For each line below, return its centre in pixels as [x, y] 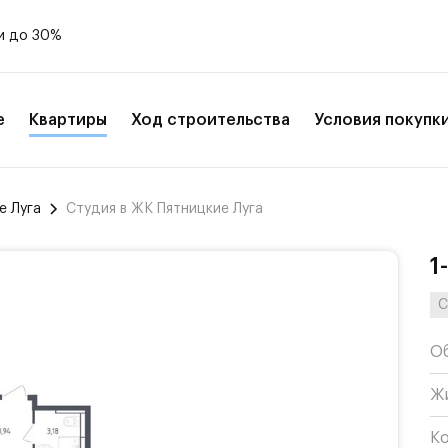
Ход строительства [210, 120]
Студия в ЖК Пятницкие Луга [164, 209]
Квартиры [68, 120]
